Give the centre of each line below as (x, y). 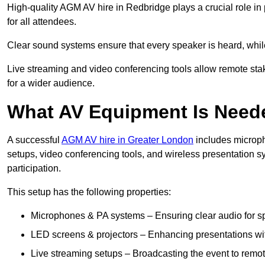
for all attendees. (42, 22)
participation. (34, 169)
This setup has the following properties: (89, 192)
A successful (34, 140)
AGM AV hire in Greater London (127, 140)
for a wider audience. (51, 83)
